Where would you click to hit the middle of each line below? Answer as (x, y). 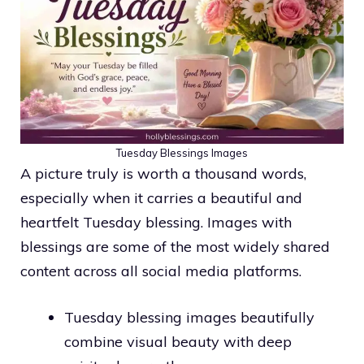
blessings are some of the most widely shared (175, 246)
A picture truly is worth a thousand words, (163, 173)
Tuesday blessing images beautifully (189, 317)
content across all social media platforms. (161, 271)
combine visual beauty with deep (178, 341)
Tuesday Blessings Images (182, 152)
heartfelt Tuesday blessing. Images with (156, 222)
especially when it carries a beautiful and (161, 197)
